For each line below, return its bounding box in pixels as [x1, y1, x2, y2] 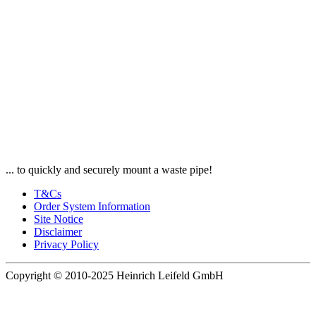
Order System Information [34, 200, 150, 213]
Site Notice [34, 213, 83, 226]
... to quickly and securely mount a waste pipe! [6, 164, 212, 176]
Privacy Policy [34, 238, 99, 251]
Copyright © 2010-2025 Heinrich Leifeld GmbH [6, 269, 224, 282]
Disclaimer [34, 226, 82, 238]
